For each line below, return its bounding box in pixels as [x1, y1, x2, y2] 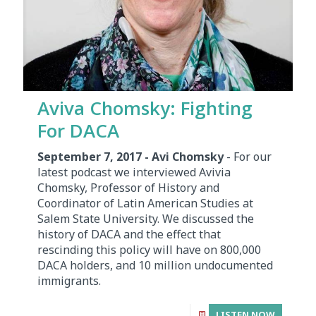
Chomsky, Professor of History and [37, 180, 219, 196]
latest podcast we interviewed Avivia [37, 164, 231, 181]
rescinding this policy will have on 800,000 [37, 242, 261, 258]
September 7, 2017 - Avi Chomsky [37, 149, 224, 165]
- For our [224, 149, 272, 165]
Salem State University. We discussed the [37, 211, 254, 227]
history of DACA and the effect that [37, 226, 221, 243]
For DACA [37, 118, 119, 144]
